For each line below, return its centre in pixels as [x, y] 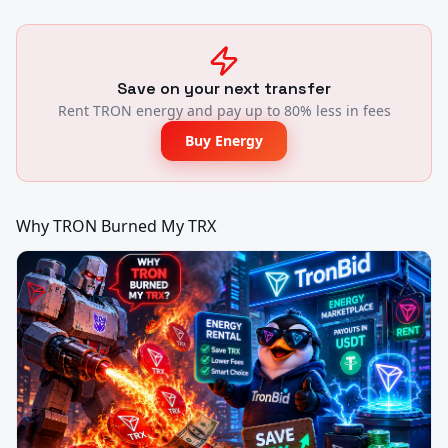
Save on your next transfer [224, 88]
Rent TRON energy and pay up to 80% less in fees [224, 110]
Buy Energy [224, 140]
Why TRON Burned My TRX [116, 226]
